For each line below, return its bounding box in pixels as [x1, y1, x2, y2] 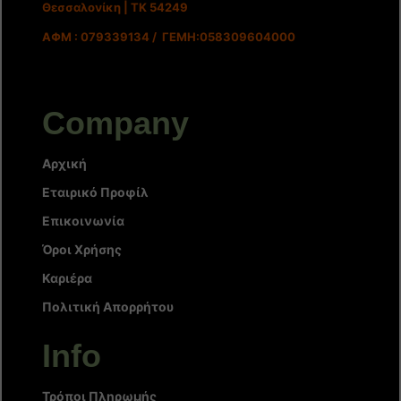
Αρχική [41, 155, 87, 171]
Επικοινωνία [41, 212, 124, 228]
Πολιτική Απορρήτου [41, 298, 176, 314]
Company [41, 104, 189, 141]
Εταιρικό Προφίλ [41, 183, 149, 200]
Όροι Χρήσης [41, 241, 124, 257]
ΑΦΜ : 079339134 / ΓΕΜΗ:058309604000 [41, 29, 295, 44]
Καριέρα [41, 269, 95, 286]
